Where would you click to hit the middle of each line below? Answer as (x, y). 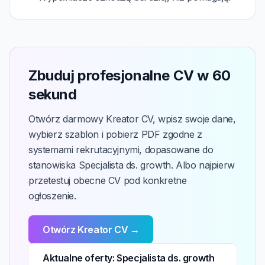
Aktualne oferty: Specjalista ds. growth (129, 258)
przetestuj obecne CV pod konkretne (108, 180)
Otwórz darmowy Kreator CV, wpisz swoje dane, (132, 119)
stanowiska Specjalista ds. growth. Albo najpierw (132, 165)
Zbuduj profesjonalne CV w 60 (130, 75)
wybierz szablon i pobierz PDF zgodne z (115, 134)
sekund (53, 94)
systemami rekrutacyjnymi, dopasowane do (121, 150)
